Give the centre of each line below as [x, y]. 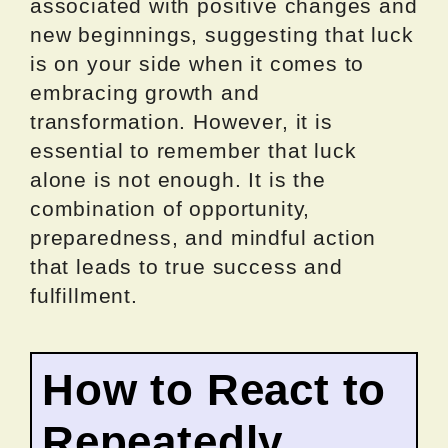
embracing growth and [145, 93]
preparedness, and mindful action [203, 238]
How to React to [214, 390]
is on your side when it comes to [197, 64]
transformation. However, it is [181, 122]
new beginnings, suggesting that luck [222, 35]
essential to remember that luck [193, 151]
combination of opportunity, [170, 209]
